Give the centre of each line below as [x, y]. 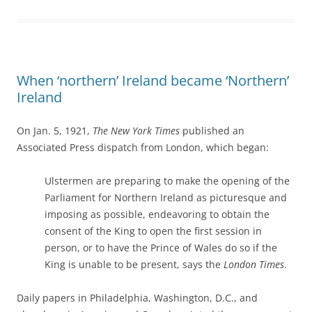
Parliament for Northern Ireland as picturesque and [166, 197]
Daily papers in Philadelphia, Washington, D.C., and [137, 298]
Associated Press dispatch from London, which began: [143, 147]
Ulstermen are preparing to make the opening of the [167, 181]
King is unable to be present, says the [134, 264]
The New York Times [136, 131]
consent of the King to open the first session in [153, 231]
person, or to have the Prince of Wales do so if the [161, 248]
